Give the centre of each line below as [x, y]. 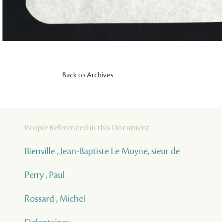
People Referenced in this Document [87, 128]
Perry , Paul [45, 175]
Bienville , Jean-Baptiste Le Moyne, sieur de [102, 151]
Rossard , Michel [55, 198]
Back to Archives [88, 75]
